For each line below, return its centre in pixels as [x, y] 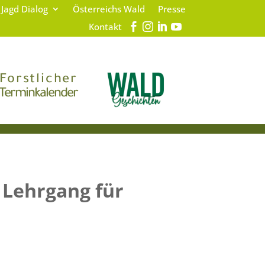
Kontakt [105, 27]
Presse [172, 9]
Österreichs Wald [109, 9]
